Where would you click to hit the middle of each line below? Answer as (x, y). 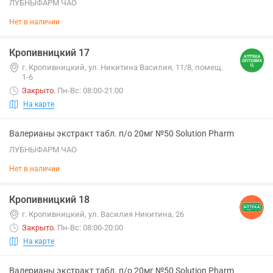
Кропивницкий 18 (49, 200)
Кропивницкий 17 (49, 53)
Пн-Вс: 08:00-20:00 (90, 228)
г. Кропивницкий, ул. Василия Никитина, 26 (103, 214)
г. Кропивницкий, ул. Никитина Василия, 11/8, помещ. (122, 67)
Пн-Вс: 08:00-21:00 (90, 90)
